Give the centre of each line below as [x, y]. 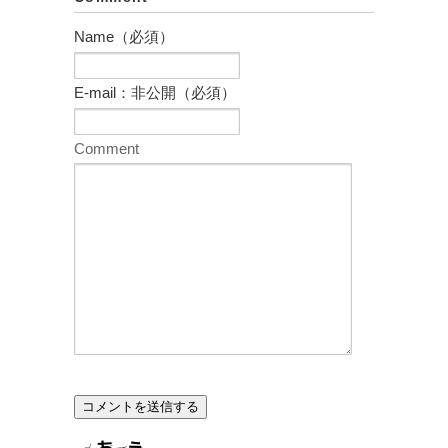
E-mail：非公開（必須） [155, 92]
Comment [106, 148]
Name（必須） [124, 36]
